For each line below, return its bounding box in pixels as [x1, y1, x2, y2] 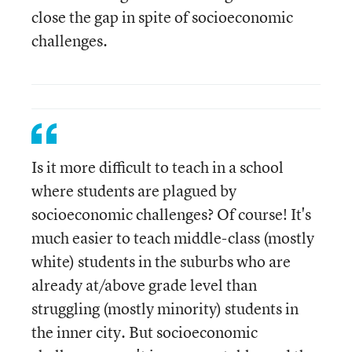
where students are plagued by [31, 180, 236, 201]
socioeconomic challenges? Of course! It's [31, 203, 311, 225]
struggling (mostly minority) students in [31, 298, 299, 319]
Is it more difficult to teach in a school [31, 156, 284, 178]
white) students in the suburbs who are [31, 251, 291, 272]
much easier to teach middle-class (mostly [31, 227, 314, 248]
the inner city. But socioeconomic [31, 321, 258, 343]
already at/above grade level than [31, 274, 257, 295]
